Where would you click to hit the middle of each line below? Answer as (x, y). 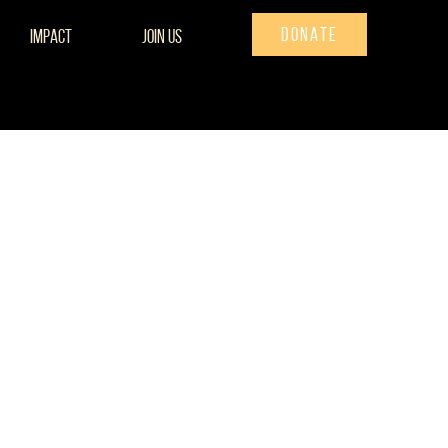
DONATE (309, 34)
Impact (50, 36)
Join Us (161, 36)
